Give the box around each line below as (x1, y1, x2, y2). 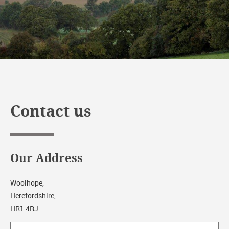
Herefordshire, (10, 191, 56, 201)
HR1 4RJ (10, 203, 38, 214)
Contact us (10, 102, 91, 121)
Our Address (10, 152, 83, 166)
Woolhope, (10, 178, 44, 188)
